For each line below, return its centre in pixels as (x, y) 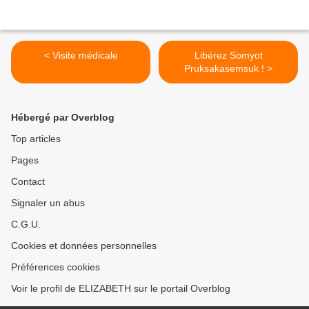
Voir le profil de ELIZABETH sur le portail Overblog (121, 289)
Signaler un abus (48, 203)
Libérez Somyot (228, 56)
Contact (28, 182)
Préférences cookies (56, 267)
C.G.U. (26, 225)
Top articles (36, 139)
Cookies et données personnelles (84, 246)
